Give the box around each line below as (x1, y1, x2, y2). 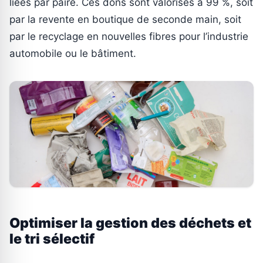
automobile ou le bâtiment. (9, 47, 136, 59)
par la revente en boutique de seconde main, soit (9, 13, 241, 25)
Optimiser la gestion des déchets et (9, 214, 251, 231)
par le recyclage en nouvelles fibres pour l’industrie (9, 30, 248, 42)
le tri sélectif (9, 230, 95, 247)
